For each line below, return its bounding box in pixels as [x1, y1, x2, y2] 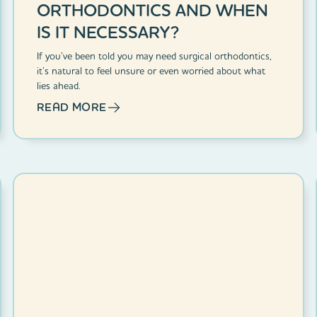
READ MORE [36, 99, 107, 115]
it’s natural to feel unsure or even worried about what [36, 64, 265, 77]
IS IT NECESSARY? [36, 21, 179, 43]
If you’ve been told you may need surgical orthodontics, [36, 49, 272, 62]
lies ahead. [36, 79, 81, 92]
